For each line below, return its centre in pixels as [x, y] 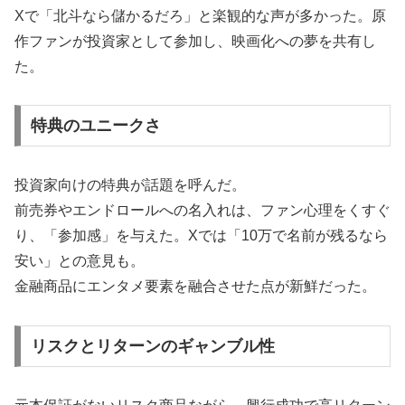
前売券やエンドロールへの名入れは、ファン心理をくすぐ [202, 211]
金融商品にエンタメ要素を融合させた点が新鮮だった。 [195, 287]
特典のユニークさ [95, 126]
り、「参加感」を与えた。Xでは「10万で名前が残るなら [201, 236]
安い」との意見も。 [80, 261]
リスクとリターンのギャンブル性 [152, 346]
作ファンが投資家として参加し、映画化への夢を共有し [195, 41]
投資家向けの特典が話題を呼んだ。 [130, 185]
